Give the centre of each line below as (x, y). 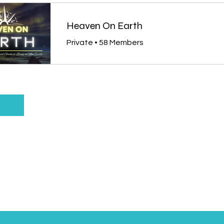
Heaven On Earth (104, 25)
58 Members (121, 42)
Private (80, 42)
